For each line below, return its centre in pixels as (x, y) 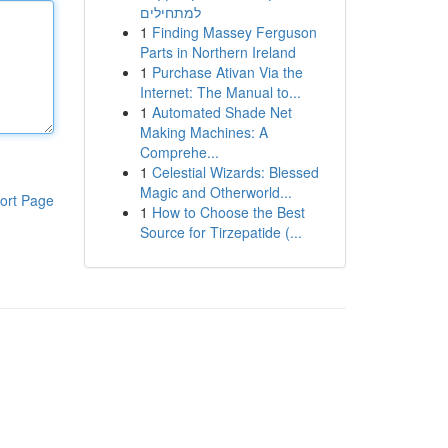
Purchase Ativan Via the (227, 72)
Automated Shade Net (221, 112)
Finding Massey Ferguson (234, 32)
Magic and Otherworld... (215, 192)
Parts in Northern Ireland (217, 52)
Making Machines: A (203, 132)
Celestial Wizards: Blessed (235, 172)
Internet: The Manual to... (220, 92)
